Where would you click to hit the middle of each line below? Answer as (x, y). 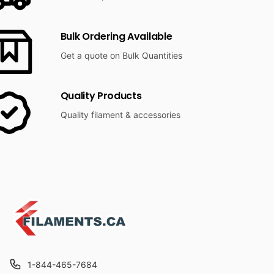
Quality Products (101, 96)
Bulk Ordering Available (116, 36)
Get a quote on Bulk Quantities (121, 55)
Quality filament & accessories (120, 115)
